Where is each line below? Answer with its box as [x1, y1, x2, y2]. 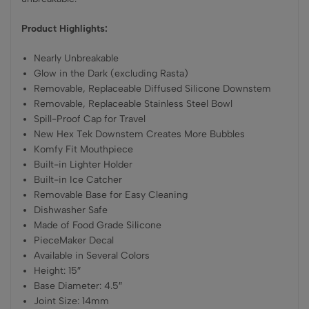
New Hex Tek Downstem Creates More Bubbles [34, 128, 246, 140]
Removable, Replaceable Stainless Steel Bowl [34, 98, 233, 110]
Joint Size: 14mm [34, 295, 110, 307]
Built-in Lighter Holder [34, 159, 133, 170]
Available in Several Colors [34, 250, 150, 261]
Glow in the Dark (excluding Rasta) [34, 68, 189, 79]
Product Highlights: [21, 23, 108, 34]
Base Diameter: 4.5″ [34, 280, 123, 292]
